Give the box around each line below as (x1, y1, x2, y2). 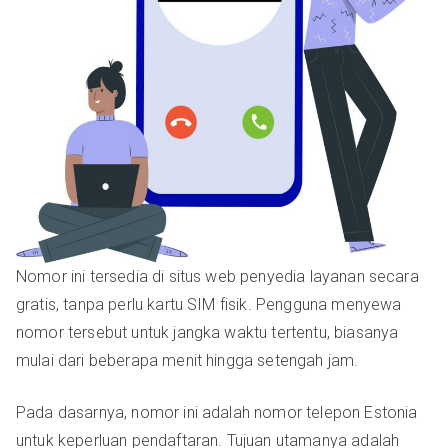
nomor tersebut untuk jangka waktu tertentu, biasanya (16, 323, 399, 342)
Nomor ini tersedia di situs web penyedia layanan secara (16, 267, 419, 286)
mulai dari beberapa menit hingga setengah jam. (16, 351, 359, 370)
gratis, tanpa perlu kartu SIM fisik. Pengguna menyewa (16, 295, 402, 314)
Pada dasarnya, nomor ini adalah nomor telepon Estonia (16, 403, 418, 422)
